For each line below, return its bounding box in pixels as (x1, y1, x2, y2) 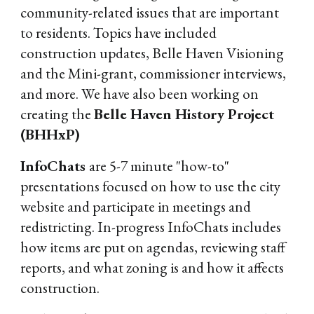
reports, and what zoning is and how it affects (20, 258, 285, 277)
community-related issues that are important (20, 3, 280, 22)
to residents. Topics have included (20, 23, 217, 42)
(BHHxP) (20, 125, 81, 144)
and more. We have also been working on (20, 84, 259, 103)
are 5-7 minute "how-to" (89, 156, 230, 175)
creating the (20, 104, 95, 123)
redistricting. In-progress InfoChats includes (20, 217, 282, 236)
